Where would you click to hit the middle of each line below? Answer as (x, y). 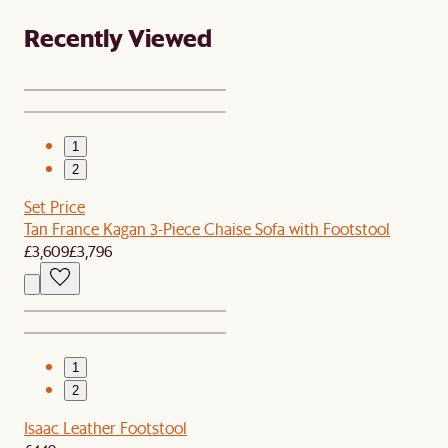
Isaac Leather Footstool (105, 427)
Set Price (54, 206)
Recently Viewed (118, 37)
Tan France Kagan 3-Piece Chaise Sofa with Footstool (207, 228)
